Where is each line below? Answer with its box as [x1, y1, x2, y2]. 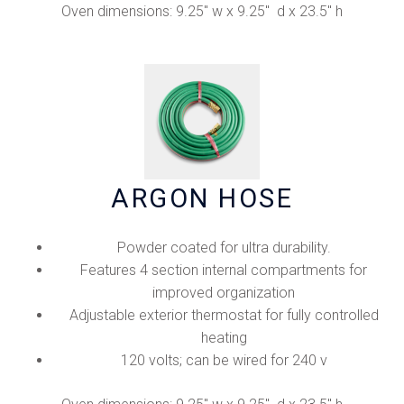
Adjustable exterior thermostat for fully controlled [69, 307, 379, 325]
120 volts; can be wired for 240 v [120, 352, 327, 370]
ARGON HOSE [111, 183, 293, 215]
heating [200, 329, 247, 347]
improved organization [152, 284, 295, 302]
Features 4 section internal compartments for [80, 262, 367, 280]
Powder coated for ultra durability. [116, 239, 331, 257]
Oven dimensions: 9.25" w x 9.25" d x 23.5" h [61, 3, 343, 21]
